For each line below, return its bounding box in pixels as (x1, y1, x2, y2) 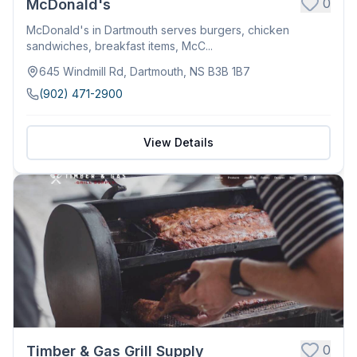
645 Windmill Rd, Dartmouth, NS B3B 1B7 (39, 64, 250, 78)
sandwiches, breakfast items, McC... (26, 38, 213, 53)
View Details (143, 135, 214, 149)
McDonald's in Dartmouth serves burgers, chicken (26, 22, 289, 37)
